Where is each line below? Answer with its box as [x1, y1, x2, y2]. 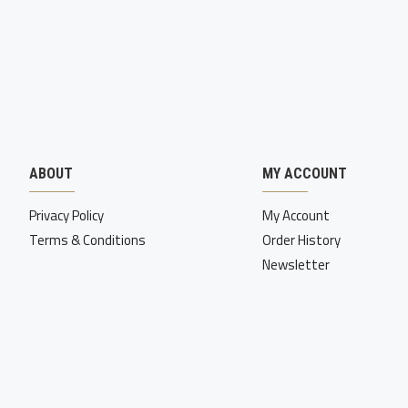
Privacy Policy [29, 205, 104, 226]
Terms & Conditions [29, 229, 146, 250]
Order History [262, 229, 341, 250]
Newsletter [262, 254, 330, 275]
